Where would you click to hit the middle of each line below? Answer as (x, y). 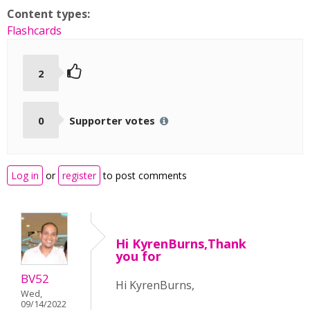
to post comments (144, 176)
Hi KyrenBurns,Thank (181, 244)
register (79, 176)
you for (138, 256)
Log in (25, 176)
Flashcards (34, 30)
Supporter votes (113, 120)
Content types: (50, 14)
